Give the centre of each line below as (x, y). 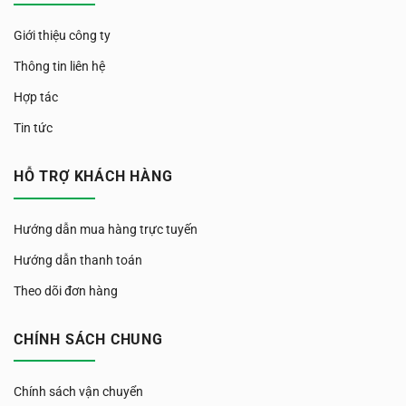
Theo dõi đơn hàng (66, 290)
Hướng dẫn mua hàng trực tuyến (106, 229)
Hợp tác (36, 97)
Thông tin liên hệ (59, 67)
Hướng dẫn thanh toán (78, 260)
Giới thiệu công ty (62, 36)
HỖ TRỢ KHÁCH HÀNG (93, 177)
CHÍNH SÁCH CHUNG (88, 339)
